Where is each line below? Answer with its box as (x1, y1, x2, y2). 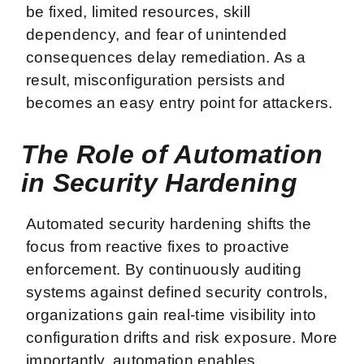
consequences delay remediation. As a (26, 48, 306, 66)
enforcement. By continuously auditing (26, 260, 302, 278)
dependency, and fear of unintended (26, 25, 288, 43)
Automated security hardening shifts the (26, 214, 312, 232)
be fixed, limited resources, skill (26, 2, 251, 20)
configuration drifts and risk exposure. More (26, 328, 338, 346)
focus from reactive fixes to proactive (26, 237, 290, 255)
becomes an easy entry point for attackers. (26, 93, 337, 111)
